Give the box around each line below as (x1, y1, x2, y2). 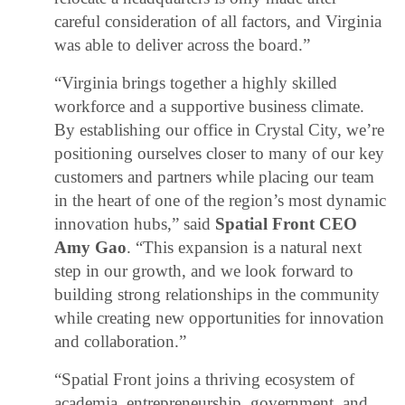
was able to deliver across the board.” (54, 35, 311, 55)
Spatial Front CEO (215, 214, 358, 234)
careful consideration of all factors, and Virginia (54, 12, 382, 32)
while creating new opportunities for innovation (54, 308, 385, 328)
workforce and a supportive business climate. (54, 97, 365, 117)
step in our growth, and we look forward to (54, 261, 354, 281)
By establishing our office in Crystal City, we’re (54, 120, 385, 140)
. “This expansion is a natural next (127, 238, 363, 258)
